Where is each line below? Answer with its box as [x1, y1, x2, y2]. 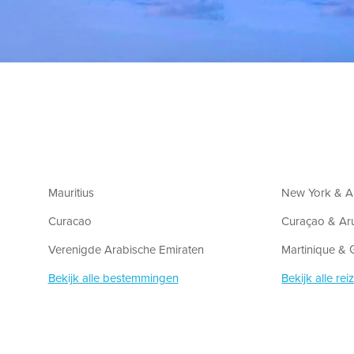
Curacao [47, 213, 92, 231]
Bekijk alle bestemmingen [47, 269, 179, 288]
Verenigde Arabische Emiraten [47, 241, 204, 259]
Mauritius [47, 184, 94, 202]
